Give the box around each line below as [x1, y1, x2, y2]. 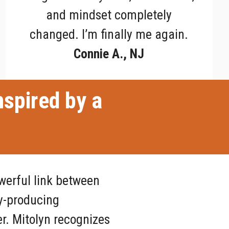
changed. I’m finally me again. [30, 27, 189, 42]
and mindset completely [46, 7, 172, 23]
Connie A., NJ [74, 46, 145, 62]
